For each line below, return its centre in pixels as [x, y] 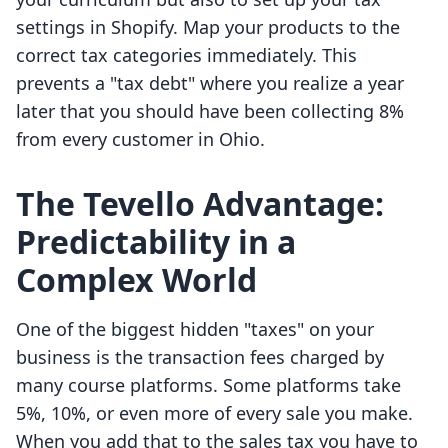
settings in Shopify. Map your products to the [208, 27]
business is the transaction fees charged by [200, 357]
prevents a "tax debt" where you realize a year [210, 83]
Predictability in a [156, 242]
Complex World [136, 280]
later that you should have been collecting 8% [210, 111]
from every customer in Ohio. [140, 139]
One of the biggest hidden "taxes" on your [195, 329]
